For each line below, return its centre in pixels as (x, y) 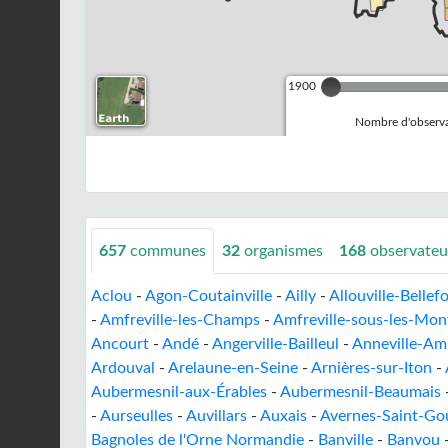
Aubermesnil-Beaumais (360, 392)
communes (166, 251)
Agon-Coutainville (208, 296)
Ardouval (123, 368)
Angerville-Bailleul (275, 344)
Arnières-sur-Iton (371, 368)
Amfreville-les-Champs (180, 320)
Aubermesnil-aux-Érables (179, 392)
